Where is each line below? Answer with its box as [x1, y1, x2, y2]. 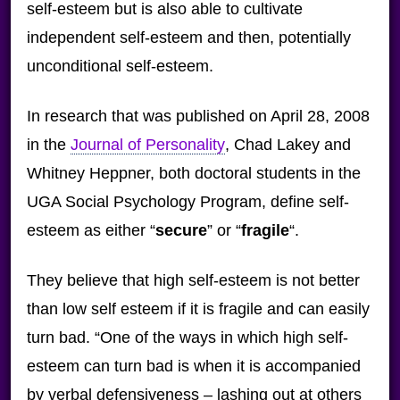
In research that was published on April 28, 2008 [26, 107, 370, 125]
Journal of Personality [70, 136, 225, 154]
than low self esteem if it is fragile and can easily [26, 300, 370, 318]
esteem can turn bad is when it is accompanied [26, 357, 361, 375]
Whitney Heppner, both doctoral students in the [26, 164, 361, 182]
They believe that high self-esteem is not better [26, 271, 360, 289]
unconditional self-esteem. [26, 57, 213, 75]
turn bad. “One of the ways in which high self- [26, 329, 348, 346]
